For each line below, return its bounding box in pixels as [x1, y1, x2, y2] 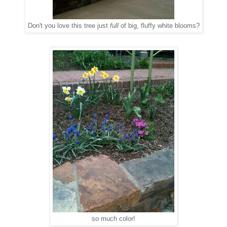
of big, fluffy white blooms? [120, 22, 200, 29]
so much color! [92, 215, 135, 222]
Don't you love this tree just [27, 22, 110, 29]
